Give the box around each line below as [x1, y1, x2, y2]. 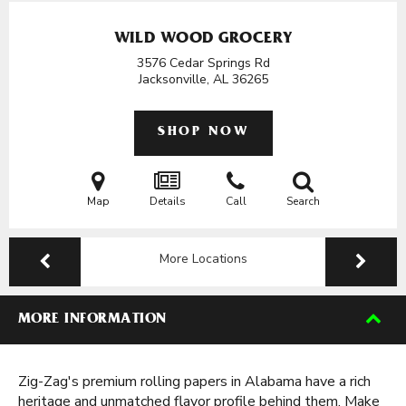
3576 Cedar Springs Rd [136, 54, 270, 72]
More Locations [159, 250, 247, 267]
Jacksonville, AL [138, 71, 232, 88]
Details [149, 194, 186, 208]
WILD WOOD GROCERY [113, 32, 293, 48]
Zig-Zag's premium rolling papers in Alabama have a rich [18, 372, 371, 391]
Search [285, 194, 320, 208]
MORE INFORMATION [18, 313, 167, 327]
